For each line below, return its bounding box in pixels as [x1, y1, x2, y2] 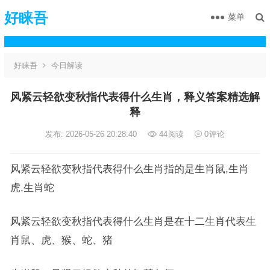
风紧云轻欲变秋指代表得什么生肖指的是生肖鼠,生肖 [10, 163, 249, 174]
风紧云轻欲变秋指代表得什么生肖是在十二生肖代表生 [10, 216, 256, 227]
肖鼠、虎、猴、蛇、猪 [10, 234, 113, 245]
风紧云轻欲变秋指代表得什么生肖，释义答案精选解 [10, 91, 260, 103]
